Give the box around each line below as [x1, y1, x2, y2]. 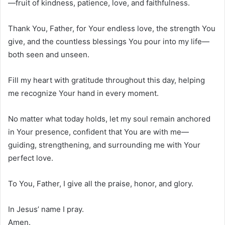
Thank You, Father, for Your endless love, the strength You [8, 23, 215, 33]
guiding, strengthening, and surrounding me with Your [8, 140, 200, 150]
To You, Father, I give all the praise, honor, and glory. [8, 178, 193, 188]
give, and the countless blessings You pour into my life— [8, 36, 209, 46]
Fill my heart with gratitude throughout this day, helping [8, 75, 205, 85]
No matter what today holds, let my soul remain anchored [8, 114, 210, 124]
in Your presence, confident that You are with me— [8, 127, 189, 137]
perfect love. [8, 153, 53, 163]
